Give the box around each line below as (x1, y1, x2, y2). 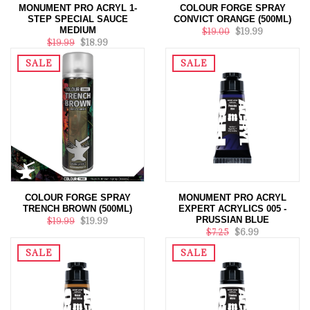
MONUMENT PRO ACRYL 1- (18, 3, 137, 13)
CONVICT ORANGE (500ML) (174, 14, 291, 24)
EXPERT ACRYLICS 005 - (179, 203, 286, 214)
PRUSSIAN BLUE (196, 215, 269, 225)
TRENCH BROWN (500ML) (23, 203, 132, 214)
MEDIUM (59, 25, 96, 35)
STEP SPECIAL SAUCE (27, 14, 128, 24)
